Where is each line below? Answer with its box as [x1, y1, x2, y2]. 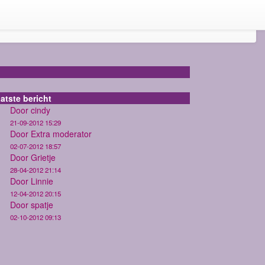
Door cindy [10, 104, 50, 116]
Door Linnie [10, 174, 53, 187]
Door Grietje [10, 151, 56, 163]
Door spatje [10, 198, 53, 211]
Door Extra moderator [10, 127, 92, 140]
